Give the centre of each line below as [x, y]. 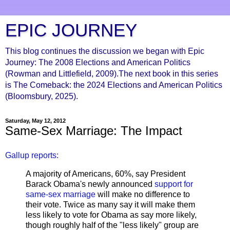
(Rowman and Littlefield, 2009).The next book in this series [112, 74]
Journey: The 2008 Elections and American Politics [98, 62]
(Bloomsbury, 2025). [42, 96]
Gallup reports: [32, 155]
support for [174, 184]
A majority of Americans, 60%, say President [106, 174]
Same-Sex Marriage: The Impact [94, 131]
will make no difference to [144, 194]
